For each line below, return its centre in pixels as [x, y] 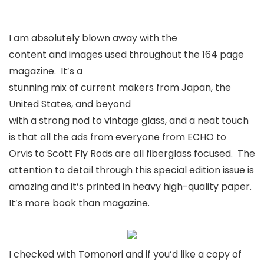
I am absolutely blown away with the [93, 38]
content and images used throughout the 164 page [126, 54]
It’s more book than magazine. [79, 203]
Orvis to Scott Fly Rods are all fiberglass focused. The [132, 153]
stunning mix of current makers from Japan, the [120, 87]
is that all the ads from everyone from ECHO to [118, 137]
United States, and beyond [70, 104]
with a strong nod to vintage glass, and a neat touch [129, 120]
